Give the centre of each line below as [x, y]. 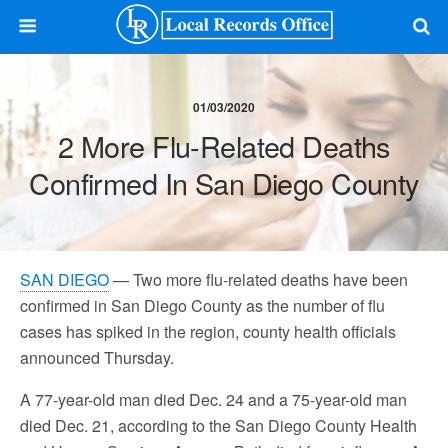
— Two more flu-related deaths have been [258, 279]
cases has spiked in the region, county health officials [208, 331]
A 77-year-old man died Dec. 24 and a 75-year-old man [213, 399]
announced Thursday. [97, 357]
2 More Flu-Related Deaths [224, 145]
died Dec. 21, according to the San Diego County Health [218, 425]
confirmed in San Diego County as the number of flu [202, 305]
